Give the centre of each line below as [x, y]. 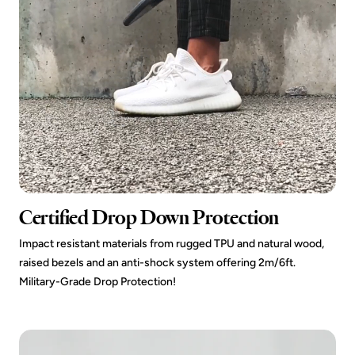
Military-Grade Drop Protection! [97, 281]
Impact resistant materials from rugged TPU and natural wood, [172, 243]
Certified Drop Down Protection [149, 217]
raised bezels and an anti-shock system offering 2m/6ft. [157, 262]
